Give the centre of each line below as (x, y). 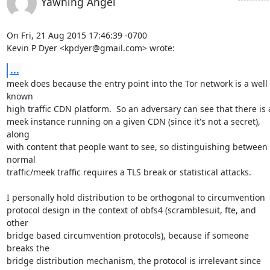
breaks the (28, 248)
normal (21, 159)
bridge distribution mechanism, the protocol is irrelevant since (133, 261)
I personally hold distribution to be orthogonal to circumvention (136, 197)
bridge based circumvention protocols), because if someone (127, 235)
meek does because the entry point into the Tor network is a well (137, 83)
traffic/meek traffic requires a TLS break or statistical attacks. (129, 172)
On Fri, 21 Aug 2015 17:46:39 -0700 (77, 35)
